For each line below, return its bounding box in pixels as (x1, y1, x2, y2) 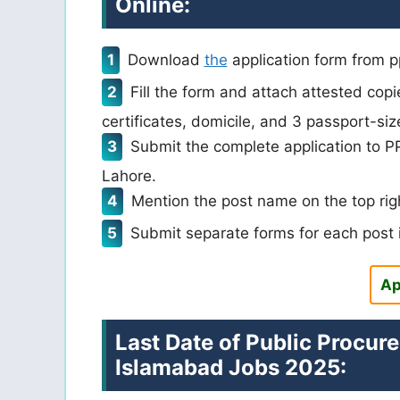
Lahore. (102, 166, 156, 185)
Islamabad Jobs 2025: (115, 354, 346, 380)
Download (127, 50, 204, 69)
